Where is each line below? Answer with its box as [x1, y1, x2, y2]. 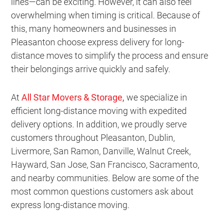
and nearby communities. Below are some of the [11, 172, 199, 183]
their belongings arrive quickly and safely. [11, 63, 171, 74]
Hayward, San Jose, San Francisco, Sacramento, [11, 159, 200, 170]
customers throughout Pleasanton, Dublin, [11, 132, 175, 143]
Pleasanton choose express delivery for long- [11, 36, 185, 47]
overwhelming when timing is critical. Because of [11, 9, 201, 20]
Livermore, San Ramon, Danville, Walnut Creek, [11, 145, 191, 156]
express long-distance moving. [11, 199, 130, 210]
